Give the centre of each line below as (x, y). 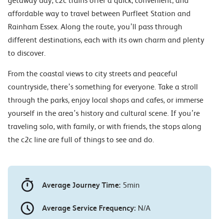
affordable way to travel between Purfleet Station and (99, 13)
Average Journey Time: (81, 185)
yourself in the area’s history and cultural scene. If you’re (104, 113)
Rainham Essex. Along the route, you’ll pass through (95, 27)
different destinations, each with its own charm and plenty (106, 40)
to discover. (27, 53)
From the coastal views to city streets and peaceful (93, 74)
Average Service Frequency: (89, 208)
